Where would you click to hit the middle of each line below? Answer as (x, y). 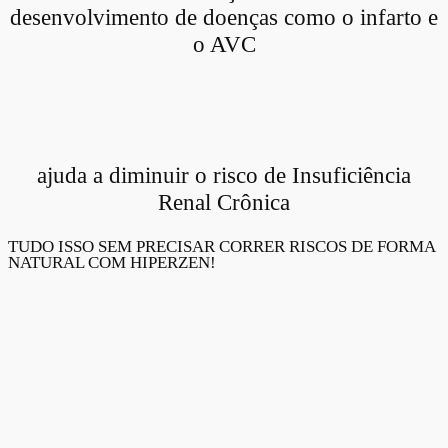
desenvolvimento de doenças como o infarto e (224, 16)
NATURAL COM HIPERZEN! (112, 263)
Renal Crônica (224, 202)
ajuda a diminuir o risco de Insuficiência (224, 175)
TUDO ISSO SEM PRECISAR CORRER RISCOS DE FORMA (221, 247)
